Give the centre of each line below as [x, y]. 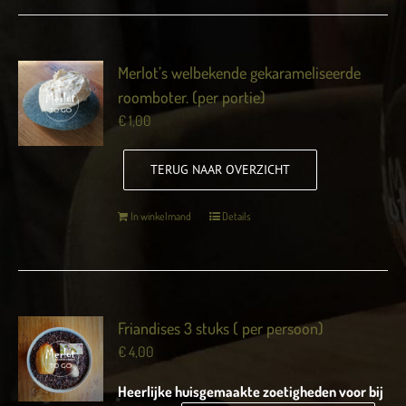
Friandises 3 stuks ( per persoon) [221, 328]
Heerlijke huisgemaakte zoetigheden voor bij [251, 391]
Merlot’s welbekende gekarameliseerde [240, 72]
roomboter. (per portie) [192, 97]
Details [237, 216]
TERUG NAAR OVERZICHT [221, 169]
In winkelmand [161, 216]
